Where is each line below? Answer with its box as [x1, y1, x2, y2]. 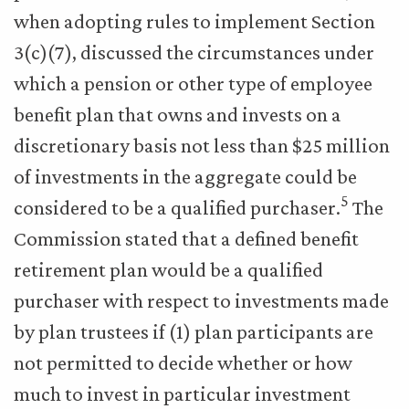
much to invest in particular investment [14, 382, 351, 405]
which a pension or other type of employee [14, 71, 372, 95]
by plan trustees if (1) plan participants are [14, 320, 373, 343]
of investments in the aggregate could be [14, 164, 357, 188]
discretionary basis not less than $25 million [14, 133, 390, 157]
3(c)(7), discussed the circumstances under [14, 40, 374, 64]
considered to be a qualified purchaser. [14, 195, 341, 219]
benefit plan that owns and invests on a [14, 102, 341, 126]
